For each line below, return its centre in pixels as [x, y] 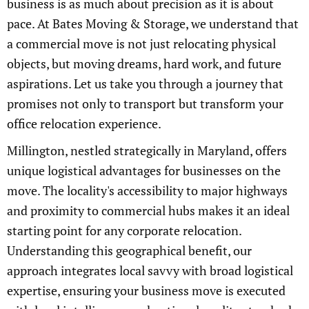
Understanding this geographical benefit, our [129, 251]
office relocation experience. [84, 124]
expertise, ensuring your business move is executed [146, 291]
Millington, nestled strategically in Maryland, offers [147, 151]
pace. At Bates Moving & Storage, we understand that [153, 24]
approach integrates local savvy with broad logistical [150, 271]
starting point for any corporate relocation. [124, 231]
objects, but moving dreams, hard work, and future [144, 64]
